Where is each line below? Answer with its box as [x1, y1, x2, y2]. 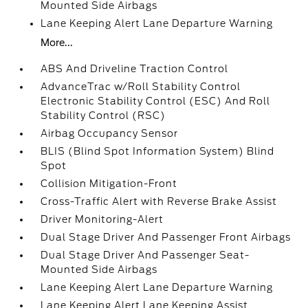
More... [41, 37, 74, 48]
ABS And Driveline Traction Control [41, 63, 229, 74]
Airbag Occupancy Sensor [41, 128, 179, 139]
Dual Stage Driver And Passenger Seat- [41, 250, 250, 261]
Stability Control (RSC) [41, 110, 166, 121]
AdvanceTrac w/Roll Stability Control [41, 81, 241, 92]
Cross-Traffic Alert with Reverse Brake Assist [41, 196, 278, 207]
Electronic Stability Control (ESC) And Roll [41, 96, 271, 107]
